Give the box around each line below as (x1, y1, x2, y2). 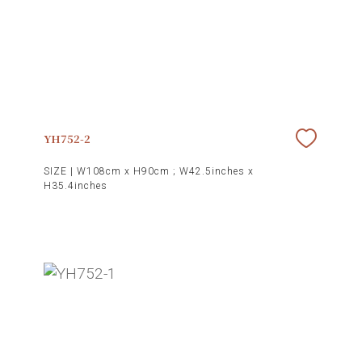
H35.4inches (43, 179, 107, 192)
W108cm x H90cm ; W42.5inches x (76, 165, 254, 177)
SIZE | (43, 165, 77, 177)
